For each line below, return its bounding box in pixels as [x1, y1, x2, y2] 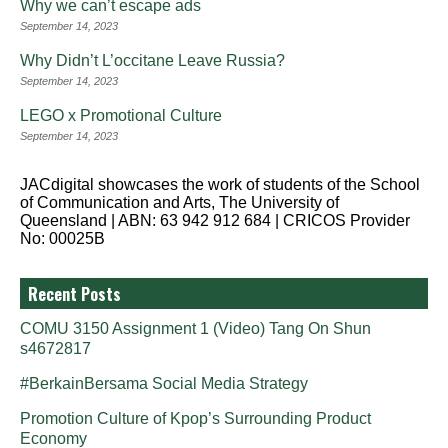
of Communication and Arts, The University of [20, 193, 339, 211]
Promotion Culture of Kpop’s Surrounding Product [20, 409, 371, 427]
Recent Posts [28, 281, 121, 306]
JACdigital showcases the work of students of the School [20, 175, 420, 193]
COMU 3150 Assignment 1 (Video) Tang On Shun [20, 319, 371, 337]
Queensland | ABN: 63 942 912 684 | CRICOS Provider [20, 211, 410, 229]
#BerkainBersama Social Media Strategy [20, 374, 308, 392]
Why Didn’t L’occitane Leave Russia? [20, 51, 285, 69]
